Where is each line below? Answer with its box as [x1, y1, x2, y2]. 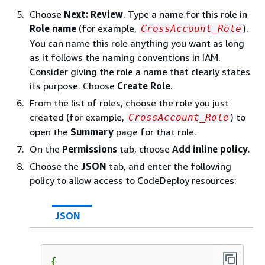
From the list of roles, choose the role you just [30, 97, 229, 109]
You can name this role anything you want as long [30, 37, 244, 49]
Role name [30, 22, 76, 34]
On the [30, 143, 62, 155]
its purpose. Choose [30, 80, 117, 92]
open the [30, 126, 70, 138]
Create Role [117, 80, 170, 92]
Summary [70, 126, 114, 138]
